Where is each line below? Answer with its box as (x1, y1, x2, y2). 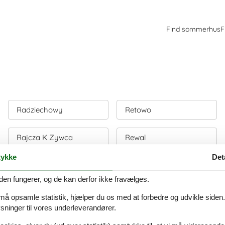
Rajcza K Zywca (17, 133, 73, 142)
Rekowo (17, 188, 44, 197)
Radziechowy (17, 105, 63, 115)
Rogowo (125, 188, 154, 197)
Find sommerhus (166, 24, 220, 34)
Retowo (125, 105, 151, 115)
